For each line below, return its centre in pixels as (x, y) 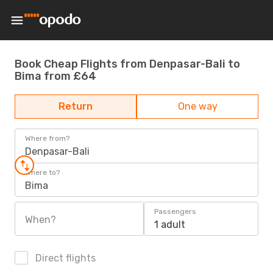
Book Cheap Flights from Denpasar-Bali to (127, 64)
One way (197, 106)
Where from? (47, 138)
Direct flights (64, 258)
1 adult (170, 225)
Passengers (175, 211)
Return (76, 106)
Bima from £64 (55, 76)
